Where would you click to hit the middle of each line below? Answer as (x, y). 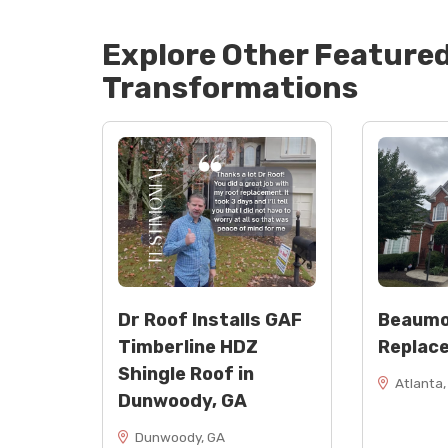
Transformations (230, 88)
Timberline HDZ (188, 347)
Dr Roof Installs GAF (210, 320)
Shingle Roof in (186, 374)
